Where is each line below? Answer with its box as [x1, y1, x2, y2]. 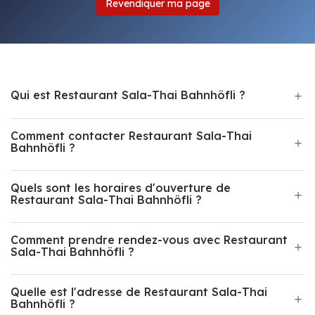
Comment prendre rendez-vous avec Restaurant [11, 233, 288, 247]
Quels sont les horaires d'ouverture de [11, 181, 231, 195]
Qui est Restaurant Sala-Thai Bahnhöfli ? [11, 88, 245, 102]
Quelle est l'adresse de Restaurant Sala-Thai [11, 285, 267, 299]
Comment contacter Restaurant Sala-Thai [11, 129, 252, 143]
